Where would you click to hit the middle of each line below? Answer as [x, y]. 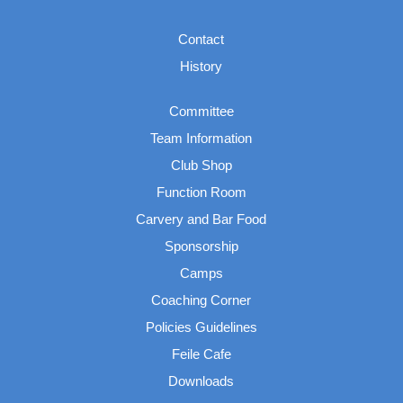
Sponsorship [201, 246]
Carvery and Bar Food [201, 219]
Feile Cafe [201, 354]
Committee [201, 111]
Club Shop [201, 165]
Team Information [201, 138]
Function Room [201, 192]
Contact [201, 39]
